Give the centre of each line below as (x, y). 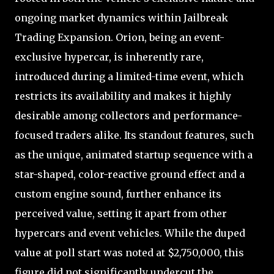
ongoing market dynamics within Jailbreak (121, 17)
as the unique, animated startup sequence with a (134, 154)
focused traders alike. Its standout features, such (134, 135)
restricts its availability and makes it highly (123, 96)
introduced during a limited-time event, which (129, 76)
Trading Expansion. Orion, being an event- (120, 37)
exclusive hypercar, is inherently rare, (109, 57)
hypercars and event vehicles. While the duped (130, 233)
